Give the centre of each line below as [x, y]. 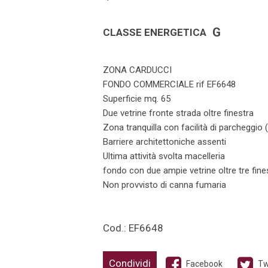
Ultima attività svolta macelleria [164, 156]
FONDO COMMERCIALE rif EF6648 [169, 84]
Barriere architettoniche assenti [165, 142]
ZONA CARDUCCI [137, 70]
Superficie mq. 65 [137, 99]
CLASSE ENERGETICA [155, 32]
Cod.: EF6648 [133, 228]
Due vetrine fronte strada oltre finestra [178, 113]
